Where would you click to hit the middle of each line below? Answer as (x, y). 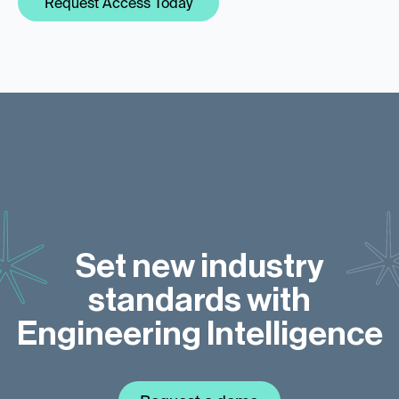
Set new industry (199, 267)
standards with (199, 301)
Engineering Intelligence (199, 334)
